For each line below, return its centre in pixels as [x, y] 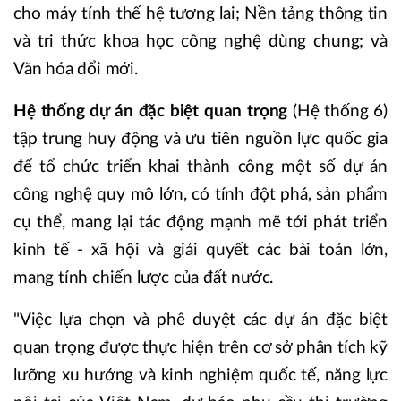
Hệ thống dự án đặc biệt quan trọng [154, 111]
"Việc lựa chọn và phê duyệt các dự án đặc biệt [200, 320]
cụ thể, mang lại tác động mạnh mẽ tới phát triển [200, 222]
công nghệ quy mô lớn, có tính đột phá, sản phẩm [200, 194]
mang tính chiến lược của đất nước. [144, 277]
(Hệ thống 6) [341, 111]
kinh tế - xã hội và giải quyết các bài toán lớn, [200, 250]
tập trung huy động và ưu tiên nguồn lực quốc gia [200, 139]
